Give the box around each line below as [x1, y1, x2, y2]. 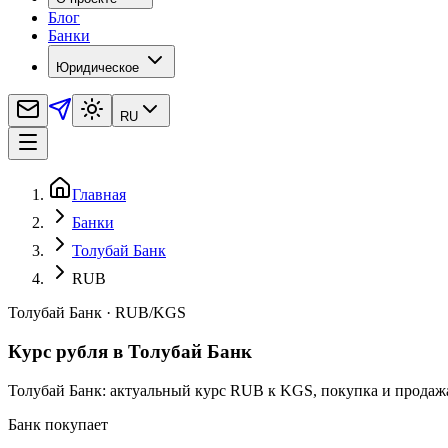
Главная [72, 186, 126, 204]
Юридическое [56, 60, 139, 76]
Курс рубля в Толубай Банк [8, 341, 252, 363]
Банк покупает [8, 415, 108, 433]
